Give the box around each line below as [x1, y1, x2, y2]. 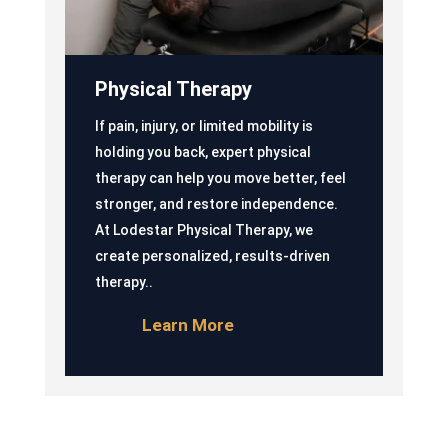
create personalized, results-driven [94, 247, 330, 264]
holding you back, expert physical [94, 143, 311, 160]
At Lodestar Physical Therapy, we [94, 221, 313, 238]
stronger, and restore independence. [94, 195, 338, 212]
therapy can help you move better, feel [94, 169, 346, 186]
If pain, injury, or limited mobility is [94, 117, 313, 134]
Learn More [141, 314, 234, 335]
